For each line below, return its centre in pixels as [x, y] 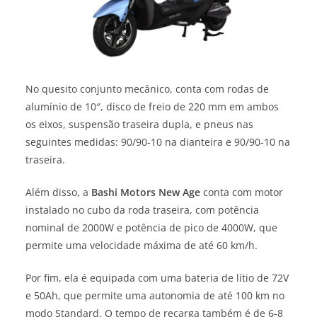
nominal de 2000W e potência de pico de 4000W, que [151, 228]
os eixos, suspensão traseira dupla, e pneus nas [139, 125]
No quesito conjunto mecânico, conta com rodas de [147, 89]
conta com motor [243, 192]
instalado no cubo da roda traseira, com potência [142, 210]
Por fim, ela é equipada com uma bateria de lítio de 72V [157, 278]
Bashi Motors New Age [147, 192]
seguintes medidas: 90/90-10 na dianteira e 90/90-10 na [158, 142]
